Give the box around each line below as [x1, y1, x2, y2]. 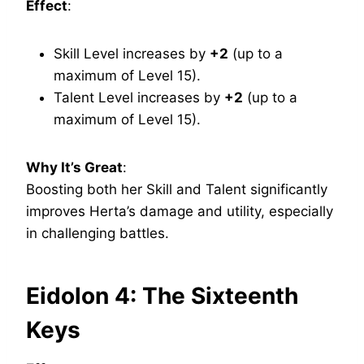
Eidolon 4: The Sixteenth [26, 282, 298, 310]
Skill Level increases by [54, 45, 210, 62]
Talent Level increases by [54, 89, 224, 106]
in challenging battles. [26, 225, 169, 241]
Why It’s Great [26, 159, 123, 175]
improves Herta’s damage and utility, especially [26, 203, 333, 219]
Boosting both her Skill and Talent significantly [26, 181, 327, 197]
